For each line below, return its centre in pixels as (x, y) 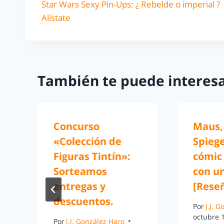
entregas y (79, 186)
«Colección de (87, 141)
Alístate (56, 17)
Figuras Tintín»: (92, 156)
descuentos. (83, 201)
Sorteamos (80, 171)
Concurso (76, 126)
